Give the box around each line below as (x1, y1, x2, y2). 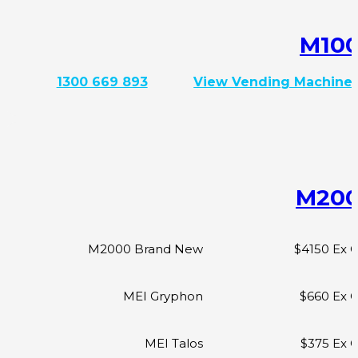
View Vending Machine (193, 74, 353, 89)
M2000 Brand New (88, 241, 203, 257)
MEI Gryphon (123, 288, 203, 304)
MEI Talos (145, 335, 203, 351)
